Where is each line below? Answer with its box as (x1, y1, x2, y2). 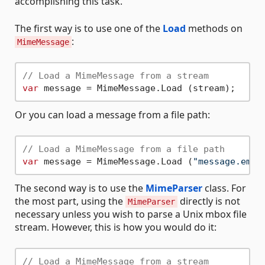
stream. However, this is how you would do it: (15, 221, 216, 234)
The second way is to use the (15, 182, 146, 195)
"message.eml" (192, 156, 262, 167)
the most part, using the (15, 195, 125, 208)
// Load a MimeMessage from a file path (22, 143, 225, 154)
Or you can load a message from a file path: (15, 108, 210, 122)
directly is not (177, 195, 240, 208)
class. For (202, 182, 246, 195)
